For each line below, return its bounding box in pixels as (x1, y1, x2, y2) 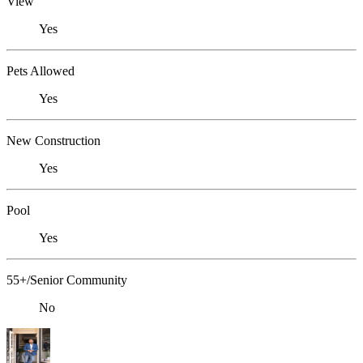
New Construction (6, 134, 100, 148)
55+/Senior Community (6, 273, 127, 288)
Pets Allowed (6, 64, 75, 79)
